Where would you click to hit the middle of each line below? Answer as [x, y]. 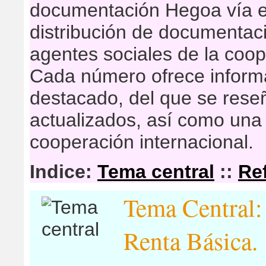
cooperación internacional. [142, 142]
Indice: [64, 172]
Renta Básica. [191, 240]
